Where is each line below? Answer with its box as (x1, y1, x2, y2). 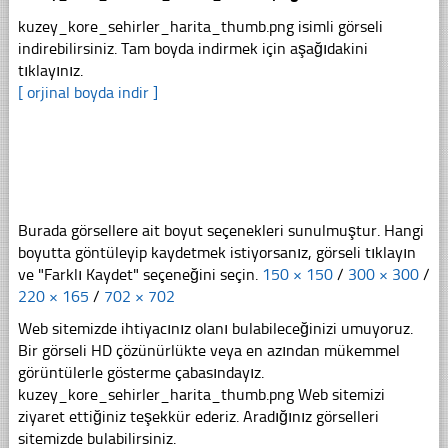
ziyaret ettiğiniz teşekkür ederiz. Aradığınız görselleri (17, 406, 379, 426)
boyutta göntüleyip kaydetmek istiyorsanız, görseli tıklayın (17, 242, 416, 262)
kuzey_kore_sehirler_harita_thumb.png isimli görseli (17, 16, 383, 36)
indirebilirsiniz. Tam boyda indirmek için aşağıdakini (17, 38, 368, 58)
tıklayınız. (17, 60, 83, 80)
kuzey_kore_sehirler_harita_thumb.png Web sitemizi (17, 384, 385, 404)
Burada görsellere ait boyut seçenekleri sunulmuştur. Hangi (17, 220, 424, 240)
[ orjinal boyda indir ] (17, 82, 158, 102)
